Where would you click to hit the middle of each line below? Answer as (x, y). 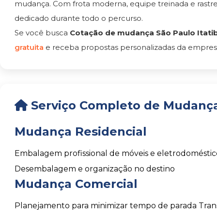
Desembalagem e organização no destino (95, 169)
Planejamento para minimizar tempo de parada (106, 206)
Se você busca (42, 33)
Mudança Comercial (76, 184)
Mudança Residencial (81, 132)
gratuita (30, 47)
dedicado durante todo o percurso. (79, 18)
